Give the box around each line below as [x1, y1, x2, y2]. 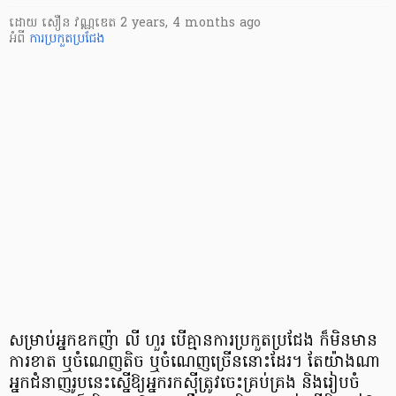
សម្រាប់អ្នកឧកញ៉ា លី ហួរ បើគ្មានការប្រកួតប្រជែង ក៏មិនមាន [9, 329, 377, 354]
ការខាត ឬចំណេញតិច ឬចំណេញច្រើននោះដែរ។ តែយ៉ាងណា [9, 350, 380, 375]
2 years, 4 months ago [120, 13, 261, 33]
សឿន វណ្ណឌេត [42, 13, 120, 33]
